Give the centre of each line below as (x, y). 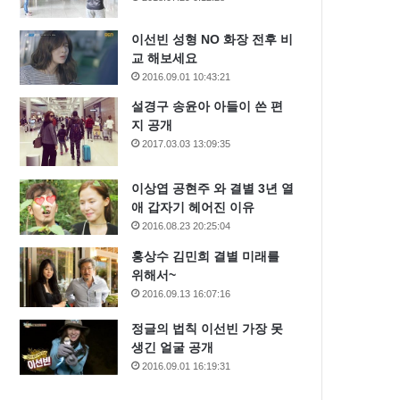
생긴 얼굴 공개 (173, 347)
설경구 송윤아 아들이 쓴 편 (208, 107)
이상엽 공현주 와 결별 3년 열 (213, 188)
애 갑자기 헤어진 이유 (193, 207)
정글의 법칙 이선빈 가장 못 (208, 328)
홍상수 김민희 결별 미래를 (206, 256)
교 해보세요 (165, 58)
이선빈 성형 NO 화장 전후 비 (212, 39)
